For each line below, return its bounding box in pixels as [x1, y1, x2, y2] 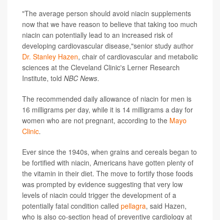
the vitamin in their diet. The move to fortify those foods [22, 168, 193, 179]
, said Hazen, [146, 201, 187, 211]
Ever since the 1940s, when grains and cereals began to [22, 147, 197, 157]
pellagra [121, 201, 146, 211]
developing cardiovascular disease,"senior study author [22, 41, 193, 51]
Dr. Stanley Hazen [22, 52, 78, 62]
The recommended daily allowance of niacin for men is [22, 94, 192, 104]
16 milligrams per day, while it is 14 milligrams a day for [22, 105, 193, 115]
